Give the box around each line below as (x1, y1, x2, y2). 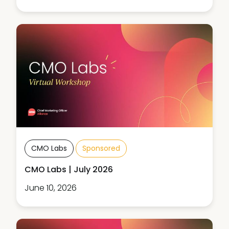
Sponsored (82, 143, 120, 153)
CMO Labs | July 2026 (25, 163, 113, 175)
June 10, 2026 (25, 181, 77, 194)
